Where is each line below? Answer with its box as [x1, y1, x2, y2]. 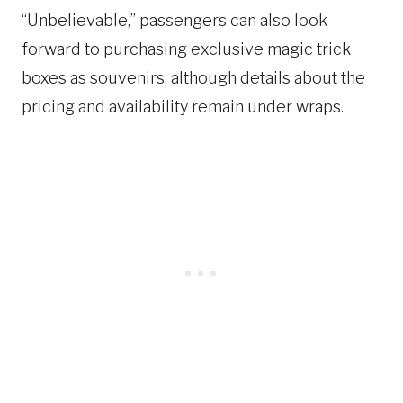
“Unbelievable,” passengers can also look [22, 11, 327, 30]
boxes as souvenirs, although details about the [22, 68, 365, 87]
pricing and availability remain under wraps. [22, 97, 344, 116]
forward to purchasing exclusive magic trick [22, 40, 351, 58]
